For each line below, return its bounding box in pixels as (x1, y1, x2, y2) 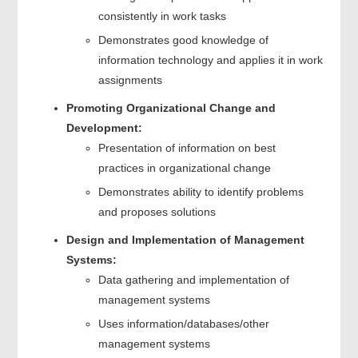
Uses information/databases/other (97, 316, 269, 330)
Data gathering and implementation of (97, 272, 289, 286)
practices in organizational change (97, 161, 271, 174)
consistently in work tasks (97, 9, 226, 22)
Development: (66, 121, 142, 134)
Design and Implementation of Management (66, 233, 304, 246)
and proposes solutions (97, 205, 216, 218)
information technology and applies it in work (97, 53, 323, 66)
